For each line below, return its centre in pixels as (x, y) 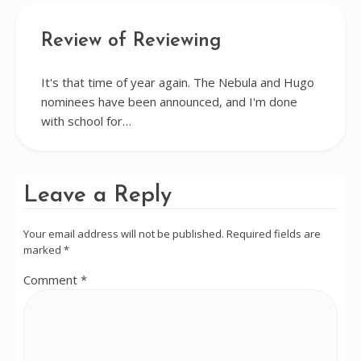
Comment (52, 280)
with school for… (86, 121)
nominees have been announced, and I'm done (169, 102)
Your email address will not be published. (123, 234)
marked (43, 250)
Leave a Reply (97, 196)
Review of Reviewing (131, 41)
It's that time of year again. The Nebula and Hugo (177, 82)
